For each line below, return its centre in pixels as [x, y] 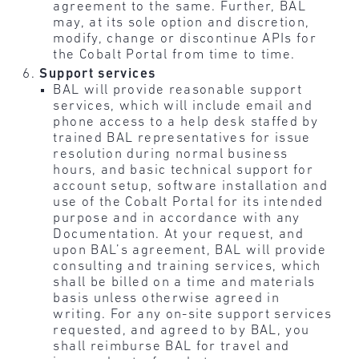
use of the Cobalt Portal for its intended [188, 202]
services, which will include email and [183, 106]
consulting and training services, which [187, 266]
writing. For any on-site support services [193, 314]
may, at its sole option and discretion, [182, 23]
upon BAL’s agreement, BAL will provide [190, 250]
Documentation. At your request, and [179, 234]
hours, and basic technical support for [184, 170]
